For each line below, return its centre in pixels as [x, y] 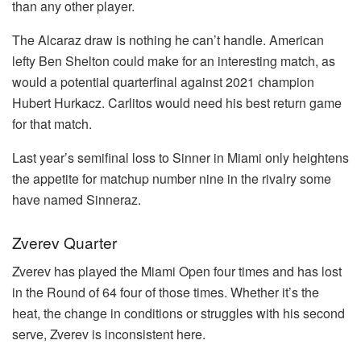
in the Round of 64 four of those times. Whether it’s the [166, 293]
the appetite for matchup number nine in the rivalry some [172, 179]
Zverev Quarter [64, 242]
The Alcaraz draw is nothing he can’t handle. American [168, 40]
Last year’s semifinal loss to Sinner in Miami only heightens [180, 158]
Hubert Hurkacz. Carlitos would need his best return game [177, 103]
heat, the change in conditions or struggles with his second [178, 313]
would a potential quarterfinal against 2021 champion [163, 82]
